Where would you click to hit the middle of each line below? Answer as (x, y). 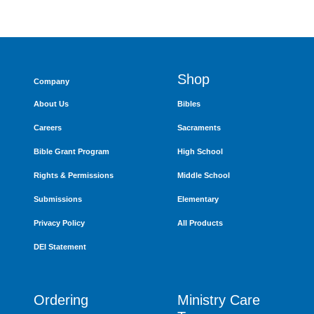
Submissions (58, 199)
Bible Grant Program (71, 152)
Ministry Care (218, 300)
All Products (200, 223)
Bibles (189, 104)
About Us (51, 104)
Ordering (61, 300)
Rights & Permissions (74, 176)
